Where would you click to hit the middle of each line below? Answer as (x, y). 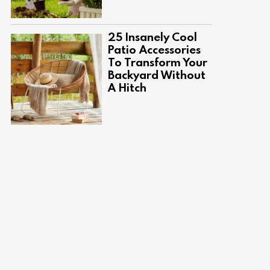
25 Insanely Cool (152, 37)
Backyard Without (157, 75)
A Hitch (127, 87)
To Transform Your (158, 62)
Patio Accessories (154, 49)
